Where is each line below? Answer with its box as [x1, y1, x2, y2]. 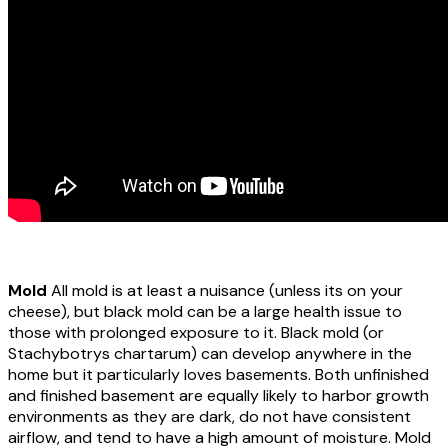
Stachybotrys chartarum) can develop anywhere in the [8, 343, 412, 365]
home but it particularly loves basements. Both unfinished [8, 364, 429, 386]
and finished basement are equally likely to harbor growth [8, 385, 429, 407]
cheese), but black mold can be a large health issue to [8, 301, 402, 323]
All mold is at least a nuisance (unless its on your [51, 280, 403, 302]
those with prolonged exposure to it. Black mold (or [8, 322, 384, 344]
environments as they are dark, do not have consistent [8, 406, 411, 428]
